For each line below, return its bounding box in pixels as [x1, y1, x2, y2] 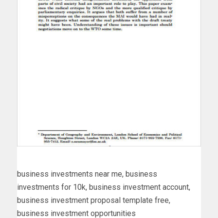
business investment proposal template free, [17, 195, 170, 205]
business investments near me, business [17, 169, 157, 179]
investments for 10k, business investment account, [17, 182, 190, 192]
